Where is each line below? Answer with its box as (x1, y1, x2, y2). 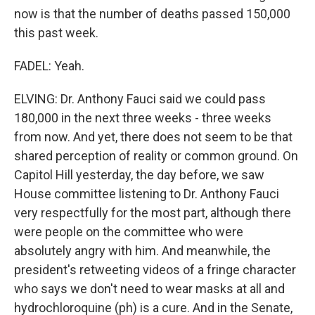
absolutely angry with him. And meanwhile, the (14, 243, 271, 258)
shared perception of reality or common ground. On (14, 148, 298, 163)
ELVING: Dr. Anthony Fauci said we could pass (14, 91, 266, 106)
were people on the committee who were (14, 224, 243, 239)
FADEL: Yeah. (14, 58, 84, 73)
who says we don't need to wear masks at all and (14, 281, 285, 296)
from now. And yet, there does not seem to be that (14, 129, 292, 144)
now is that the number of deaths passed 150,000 (14, 6, 290, 21)
